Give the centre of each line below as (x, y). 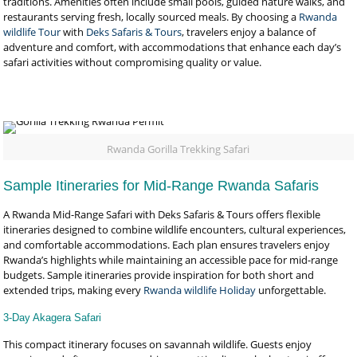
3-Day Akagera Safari (53, 318)
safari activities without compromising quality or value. (133, 62)
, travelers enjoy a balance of (249, 32)
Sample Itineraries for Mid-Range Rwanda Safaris (161, 186)
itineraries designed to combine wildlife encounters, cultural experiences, (175, 229)
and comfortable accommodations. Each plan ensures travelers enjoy (167, 245)
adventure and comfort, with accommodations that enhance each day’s (173, 47)
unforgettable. (291, 290)
